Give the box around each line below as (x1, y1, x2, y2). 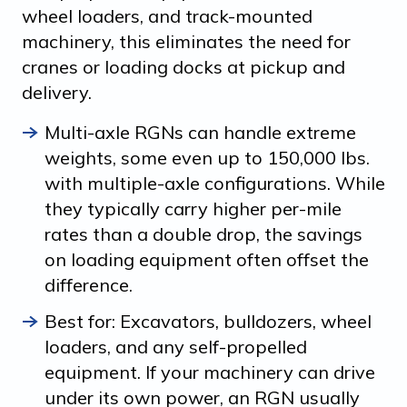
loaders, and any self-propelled (45, 334, 307, 358)
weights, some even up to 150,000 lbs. (45, 145, 370, 169)
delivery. (22, 80, 92, 104)
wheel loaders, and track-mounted (22, 4, 313, 27)
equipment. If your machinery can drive (45, 360, 375, 383)
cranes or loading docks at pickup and (22, 55, 345, 78)
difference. (45, 273, 133, 296)
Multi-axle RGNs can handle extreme (45, 120, 356, 144)
